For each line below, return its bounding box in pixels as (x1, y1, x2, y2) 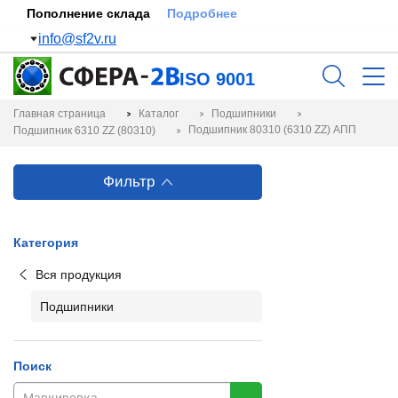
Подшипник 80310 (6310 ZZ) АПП (188, 123, 356, 136)
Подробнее (167, 6, 237, 20)
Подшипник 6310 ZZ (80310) (13, 123, 155, 137)
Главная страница (13, 107, 106, 120)
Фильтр (103, 173, 155, 190)
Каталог (139, 107, 179, 120)
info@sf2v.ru (38, 31, 116, 46)
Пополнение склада (27, 6, 154, 20)
